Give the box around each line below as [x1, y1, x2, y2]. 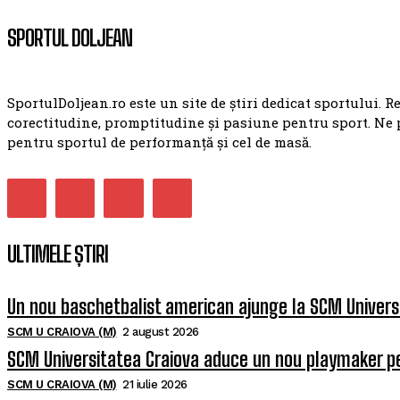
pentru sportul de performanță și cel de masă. [7, 133, 312, 151]
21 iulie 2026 [122, 378, 187, 392]
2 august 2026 [122, 325, 199, 339]
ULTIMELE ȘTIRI [7, 241, 108, 268]
